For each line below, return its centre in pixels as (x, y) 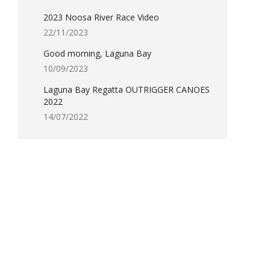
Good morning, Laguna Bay (97, 53)
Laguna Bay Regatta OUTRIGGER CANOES (127, 89)
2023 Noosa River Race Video (101, 17)
